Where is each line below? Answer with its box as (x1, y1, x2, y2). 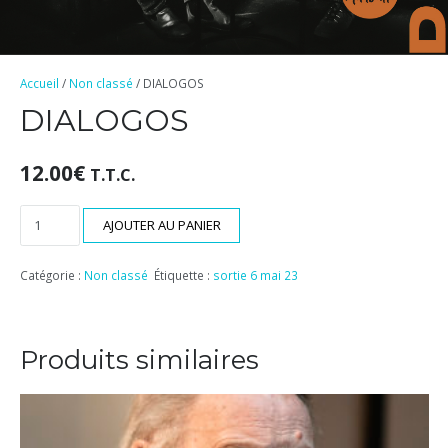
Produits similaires (19, 344, 259, 377)
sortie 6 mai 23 (213, 266, 299, 283)
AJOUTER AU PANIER (102, 216, 221, 235)
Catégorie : (19, 266, 84, 283)
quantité (18, 206, 70, 225)
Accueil (19, 75, 59, 92)
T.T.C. (89, 162, 135, 186)
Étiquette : (154, 266, 214, 283)
